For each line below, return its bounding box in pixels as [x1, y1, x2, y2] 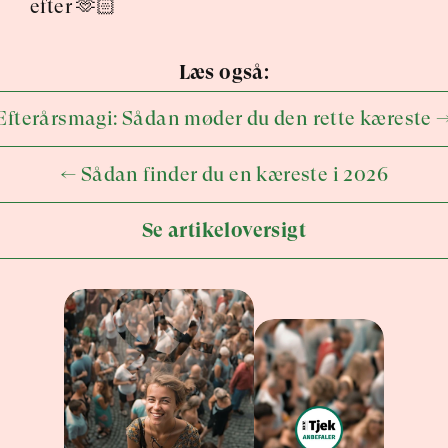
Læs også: [178, 61, 270, 84]
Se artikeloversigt [141, 219, 307, 242]
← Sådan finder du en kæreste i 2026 [60, 163, 388, 186]
